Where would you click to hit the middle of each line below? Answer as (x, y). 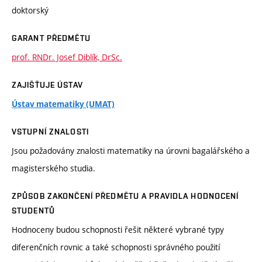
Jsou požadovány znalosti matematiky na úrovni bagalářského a (131, 151)
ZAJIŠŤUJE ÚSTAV (47, 85)
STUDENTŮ (33, 211)
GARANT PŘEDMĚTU (51, 38)
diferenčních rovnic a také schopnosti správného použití (116, 247)
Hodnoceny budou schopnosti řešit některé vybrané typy (118, 230)
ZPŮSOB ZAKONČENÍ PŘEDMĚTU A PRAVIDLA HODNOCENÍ (125, 196)
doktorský (30, 11)
